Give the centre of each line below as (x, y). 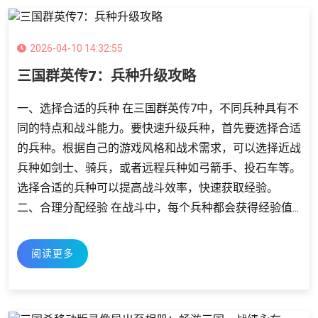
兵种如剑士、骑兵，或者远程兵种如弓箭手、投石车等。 (159, 168)
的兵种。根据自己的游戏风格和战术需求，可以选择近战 (159, 148)
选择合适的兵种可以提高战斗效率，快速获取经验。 (148, 187)
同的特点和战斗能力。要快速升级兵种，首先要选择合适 (159, 128)
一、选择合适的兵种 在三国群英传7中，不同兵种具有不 (158, 108)
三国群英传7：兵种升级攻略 (106, 76)
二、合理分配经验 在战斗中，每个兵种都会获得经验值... (158, 207)
